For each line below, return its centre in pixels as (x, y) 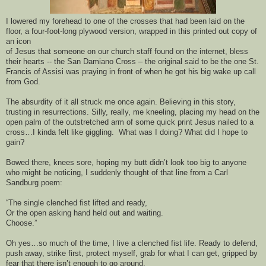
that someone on (68, 52)
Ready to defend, (228, 243)
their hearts (25, 62)
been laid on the (216, 21)
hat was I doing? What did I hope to (187, 132)
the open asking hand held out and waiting (89, 213)
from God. (23, 82)
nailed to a (235, 122)
